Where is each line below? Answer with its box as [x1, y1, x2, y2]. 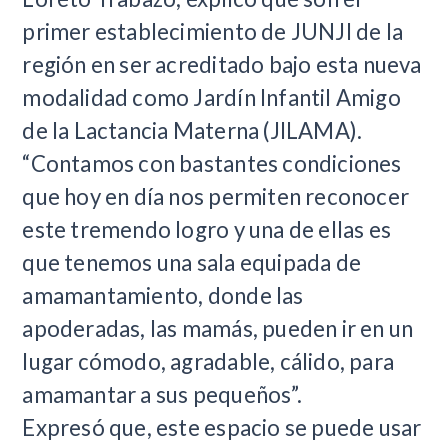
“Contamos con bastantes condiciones [22, 149, 402, 177]
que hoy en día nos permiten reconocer [22, 182, 410, 210]
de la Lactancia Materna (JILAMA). [22, 116, 363, 144]
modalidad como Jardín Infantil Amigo [22, 83, 401, 111]
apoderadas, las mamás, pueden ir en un [22, 314, 414, 342]
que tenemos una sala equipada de [22, 248, 362, 276]
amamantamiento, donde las [22, 281, 304, 309]
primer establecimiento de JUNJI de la [22, 17, 404, 45]
